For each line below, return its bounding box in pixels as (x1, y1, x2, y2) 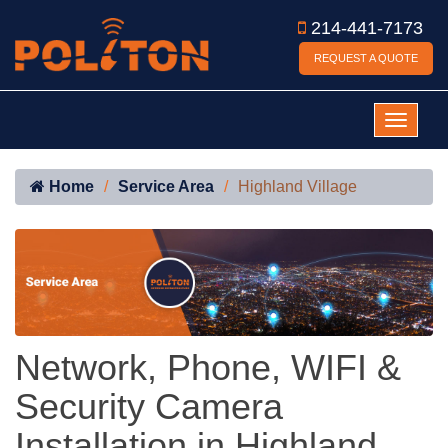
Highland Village (238, 178, 357, 195)
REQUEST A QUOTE (314, 52, 418, 64)
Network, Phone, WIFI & (15, 347, 401, 389)
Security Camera (15, 386, 283, 428)
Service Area (118, 178, 214, 195)
